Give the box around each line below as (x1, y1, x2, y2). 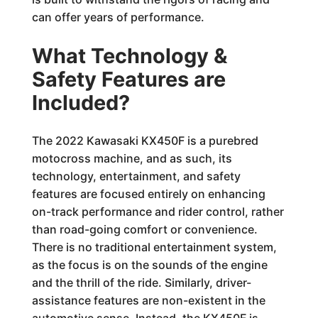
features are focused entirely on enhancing (31, 187, 265, 201)
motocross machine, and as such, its (31, 151, 232, 165)
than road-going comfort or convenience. (31, 222, 258, 236)
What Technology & (31, 43, 227, 68)
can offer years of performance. (31, 10, 204, 24)
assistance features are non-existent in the (31, 293, 265, 307)
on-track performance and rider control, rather (31, 204, 284, 219)
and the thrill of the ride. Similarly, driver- (31, 275, 251, 290)
